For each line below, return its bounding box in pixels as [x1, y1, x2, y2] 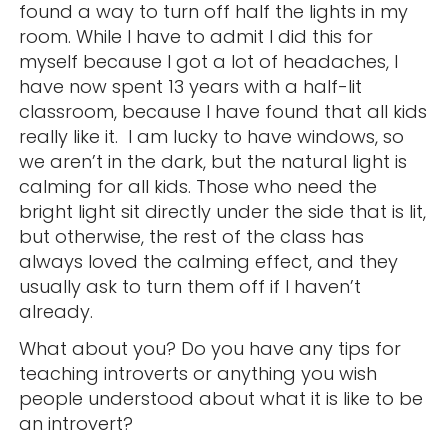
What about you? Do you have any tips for [18, 335, 401, 361]
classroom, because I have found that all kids [18, 98, 427, 124]
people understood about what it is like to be [18, 385, 423, 411]
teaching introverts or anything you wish [18, 360, 377, 386]
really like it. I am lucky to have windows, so [18, 123, 404, 149]
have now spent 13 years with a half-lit [18, 73, 362, 99]
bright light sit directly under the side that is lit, [18, 198, 426, 224]
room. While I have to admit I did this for [18, 23, 373, 49]
